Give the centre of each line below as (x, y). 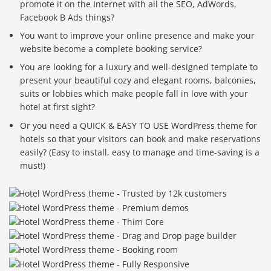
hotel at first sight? (58, 107)
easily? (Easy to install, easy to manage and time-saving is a (140, 152)
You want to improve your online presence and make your (138, 36)
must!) (33, 165)
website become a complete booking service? (111, 49)
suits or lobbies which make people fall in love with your (134, 94)
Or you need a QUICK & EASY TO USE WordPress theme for (139, 125)
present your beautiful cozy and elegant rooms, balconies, (138, 80)
